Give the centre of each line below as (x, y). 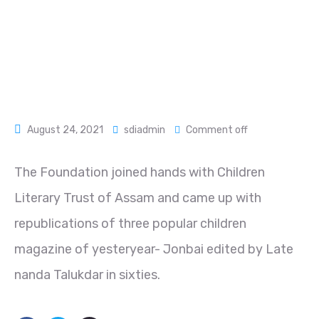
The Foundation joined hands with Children (140, 172)
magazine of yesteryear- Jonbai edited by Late (154, 249)
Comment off (217, 130)
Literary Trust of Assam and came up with (138, 198)
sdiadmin (145, 130)
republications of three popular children (130, 224)
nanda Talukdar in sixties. (87, 275)
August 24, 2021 (65, 130)
